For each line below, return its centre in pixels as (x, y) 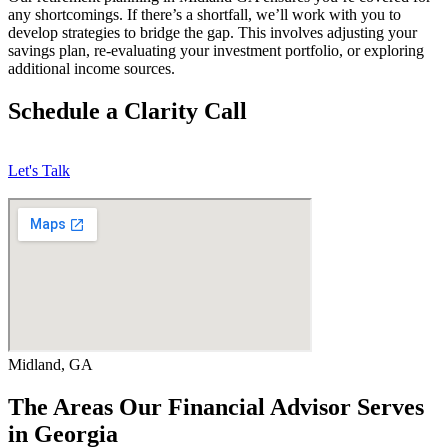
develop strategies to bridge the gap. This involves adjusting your (212, 32)
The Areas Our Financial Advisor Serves (216, 407)
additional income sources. (91, 68)
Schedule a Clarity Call (127, 110)
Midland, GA (50, 365)
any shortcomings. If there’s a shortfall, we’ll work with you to (204, 14)
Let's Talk (39, 171)
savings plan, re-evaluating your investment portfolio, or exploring (216, 50)
